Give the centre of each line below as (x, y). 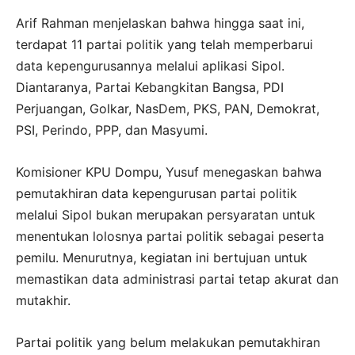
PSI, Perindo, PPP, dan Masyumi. (112, 130)
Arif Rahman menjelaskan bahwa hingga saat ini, (160, 23)
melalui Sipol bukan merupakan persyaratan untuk (166, 215)
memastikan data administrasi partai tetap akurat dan (177, 279)
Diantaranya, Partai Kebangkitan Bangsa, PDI (150, 88)
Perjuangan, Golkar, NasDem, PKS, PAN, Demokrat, (168, 109)
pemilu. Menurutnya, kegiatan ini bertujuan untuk (162, 258)
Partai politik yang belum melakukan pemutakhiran (168, 343)
